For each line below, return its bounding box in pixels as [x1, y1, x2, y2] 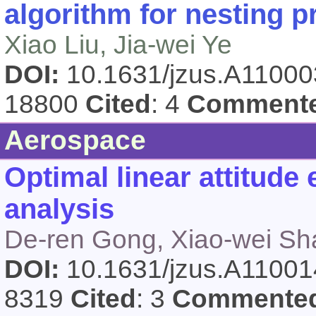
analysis [4, 193, 114, 224]
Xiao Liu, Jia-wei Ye [4, 30, 232, 59]
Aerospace [4, 125, 146, 155]
